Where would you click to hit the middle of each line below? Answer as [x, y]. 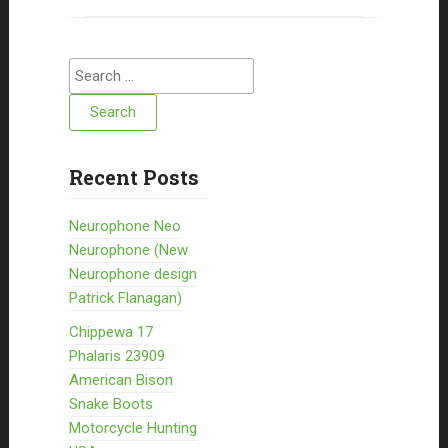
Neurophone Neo [124, 226]
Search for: [105, 70]
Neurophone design [132, 274]
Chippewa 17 [110, 332]
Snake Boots [110, 404]
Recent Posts [133, 177]
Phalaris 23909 [116, 356]
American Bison [120, 380]
